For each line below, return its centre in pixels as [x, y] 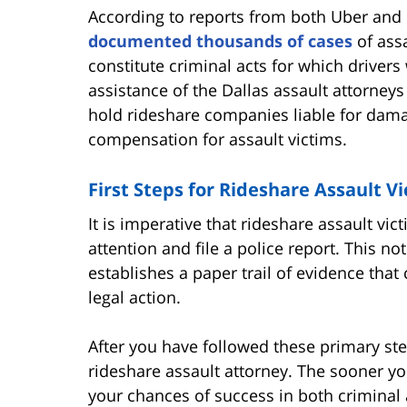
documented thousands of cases [220, 40]
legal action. [134, 297]
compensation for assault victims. [218, 139]
